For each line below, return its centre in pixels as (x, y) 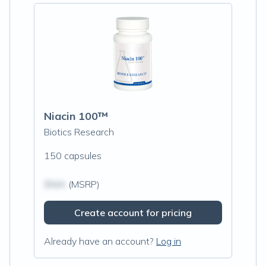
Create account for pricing (133, 213)
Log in (169, 241)
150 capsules (73, 156)
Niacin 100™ (76, 116)
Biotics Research (79, 132)
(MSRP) (83, 184)
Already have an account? (99, 241)
